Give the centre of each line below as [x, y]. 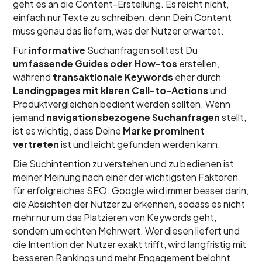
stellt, [233, 117]
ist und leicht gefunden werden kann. [141, 144]
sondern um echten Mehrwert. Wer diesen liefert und [127, 231]
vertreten [37, 144]
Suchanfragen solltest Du [142, 50]
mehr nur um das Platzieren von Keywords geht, [115, 217]
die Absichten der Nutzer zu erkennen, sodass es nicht [129, 204]
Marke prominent [164, 131]
